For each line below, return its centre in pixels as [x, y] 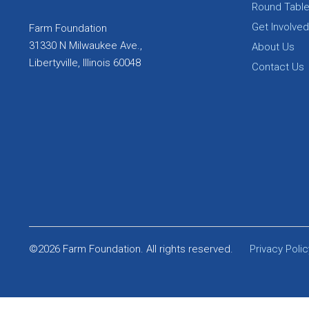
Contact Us [278, 67]
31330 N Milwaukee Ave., [86, 45]
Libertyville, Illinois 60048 [85, 62]
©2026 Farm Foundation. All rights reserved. [131, 249]
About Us [273, 47]
